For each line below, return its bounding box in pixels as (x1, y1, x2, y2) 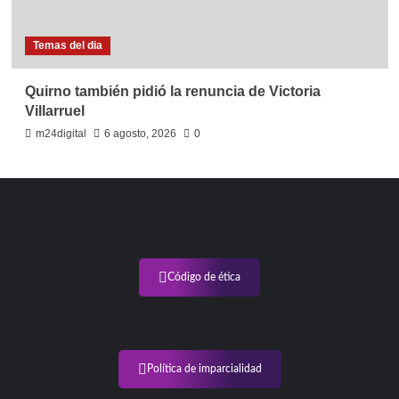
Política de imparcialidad (146, 363, 262, 375)
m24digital (35, 127, 86, 141)
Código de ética (167, 272, 240, 283)
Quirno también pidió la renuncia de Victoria (24, 84, 321, 100)
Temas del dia (32, 39, 102, 53)
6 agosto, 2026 (103, 127, 176, 141)
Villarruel (24, 103, 85, 119)
